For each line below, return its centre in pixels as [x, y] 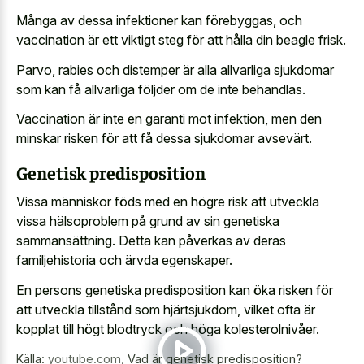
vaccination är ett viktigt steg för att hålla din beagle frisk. [181, 40]
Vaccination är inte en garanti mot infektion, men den [169, 119]
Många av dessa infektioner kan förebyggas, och [159, 21]
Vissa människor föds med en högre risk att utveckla [168, 202]
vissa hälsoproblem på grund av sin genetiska [148, 221]
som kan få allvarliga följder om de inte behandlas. [161, 89]
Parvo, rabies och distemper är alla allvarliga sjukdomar [175, 69]
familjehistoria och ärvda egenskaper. [124, 260]
